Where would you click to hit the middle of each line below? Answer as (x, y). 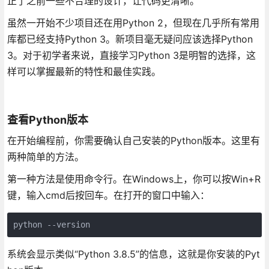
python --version (51, 224)
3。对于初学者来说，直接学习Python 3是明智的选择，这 (131, 55)
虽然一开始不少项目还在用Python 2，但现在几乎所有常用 (133, 23)
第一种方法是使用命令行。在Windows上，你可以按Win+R (134, 179)
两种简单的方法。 (45, 156)
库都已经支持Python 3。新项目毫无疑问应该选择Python (130, 39)
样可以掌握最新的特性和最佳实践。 (84, 71)
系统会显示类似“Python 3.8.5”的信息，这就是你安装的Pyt (133, 254)
